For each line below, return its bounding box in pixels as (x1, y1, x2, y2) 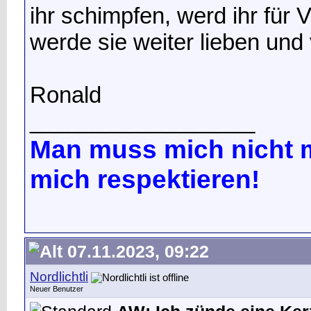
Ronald (30, 81, 101, 108)
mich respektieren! (30, 164, 260, 194)
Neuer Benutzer (30, 285, 83, 293)
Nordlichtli (30, 269, 88, 284)
